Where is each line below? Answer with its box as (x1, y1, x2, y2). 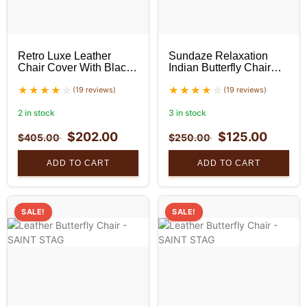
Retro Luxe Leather (18, 50, 111, 62)
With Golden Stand (169, 73, 260, 86)
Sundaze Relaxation (169, 50, 268, 62)
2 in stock (18, 108, 55, 119)
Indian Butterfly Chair (169, 62, 271, 74)
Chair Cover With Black (18, 62, 132, 74)
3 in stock (169, 108, 206, 119)
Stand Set (18, 73, 66, 86)
